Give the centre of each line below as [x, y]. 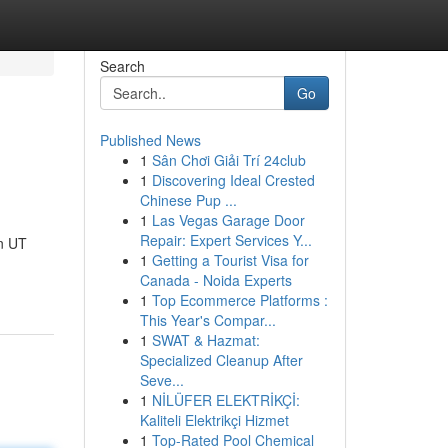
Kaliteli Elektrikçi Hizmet [214, 420]
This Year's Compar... [207, 320]
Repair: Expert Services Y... [225, 240]
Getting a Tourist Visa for [230, 260]
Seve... [161, 380]
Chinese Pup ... [188, 200]
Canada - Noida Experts [215, 280]
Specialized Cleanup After [221, 360]
